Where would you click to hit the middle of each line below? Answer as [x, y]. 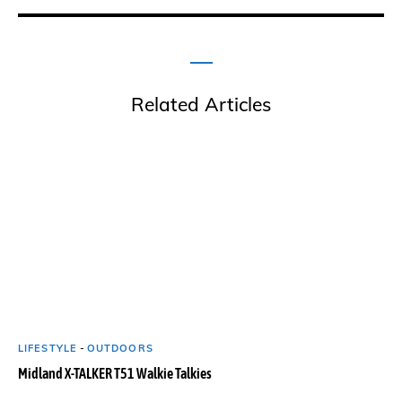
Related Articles [201, 104]
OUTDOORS [120, 348]
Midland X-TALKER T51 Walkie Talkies [115, 373]
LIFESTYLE [48, 348]
